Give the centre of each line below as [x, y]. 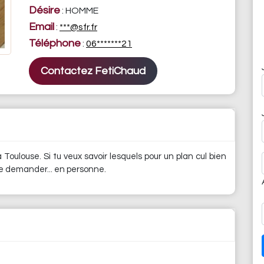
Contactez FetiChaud [93, 71]
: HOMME [79, 11]
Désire [44, 10]
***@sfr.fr [78, 27]
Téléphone [55, 43]
